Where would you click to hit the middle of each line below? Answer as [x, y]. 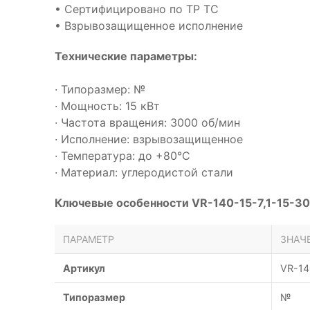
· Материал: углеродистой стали [144, 172]
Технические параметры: [126, 56]
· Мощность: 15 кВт [107, 106]
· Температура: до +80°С [122, 156]
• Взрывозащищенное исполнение [149, 26]
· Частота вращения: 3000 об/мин [147, 122]
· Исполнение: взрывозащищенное [149, 139]
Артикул [84, 268]
